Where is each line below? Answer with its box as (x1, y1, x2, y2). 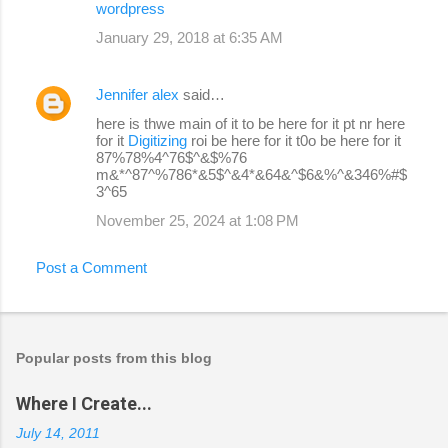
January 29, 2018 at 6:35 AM (96, 29, 283, 47)
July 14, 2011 (16, 426, 100, 442)
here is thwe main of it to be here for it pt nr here (96, 115, 405, 133)
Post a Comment (36, 259, 147, 277)
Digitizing (128, 132, 191, 150)
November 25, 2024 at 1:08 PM (96, 212, 299, 230)
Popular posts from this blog (16, 350, 212, 367)
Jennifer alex (96, 86, 179, 104)
